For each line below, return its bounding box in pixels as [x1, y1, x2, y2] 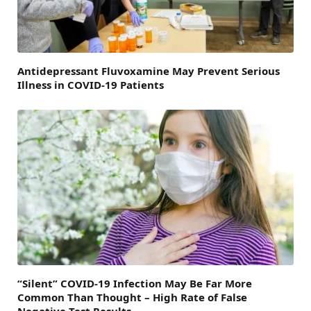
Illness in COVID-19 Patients [17, 77, 164, 92]
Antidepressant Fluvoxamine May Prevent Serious [17, 63, 280, 78]
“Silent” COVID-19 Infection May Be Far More [17, 276, 252, 290]
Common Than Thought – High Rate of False [17, 289, 247, 304]
